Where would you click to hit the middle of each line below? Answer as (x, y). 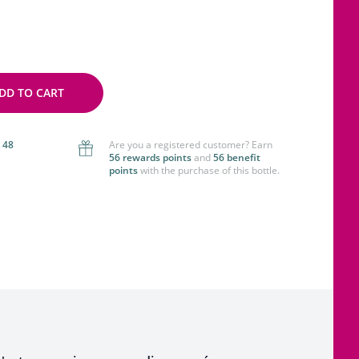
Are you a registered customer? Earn (191, 145)
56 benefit (237, 157)
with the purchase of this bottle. (209, 170)
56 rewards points (150, 157)
